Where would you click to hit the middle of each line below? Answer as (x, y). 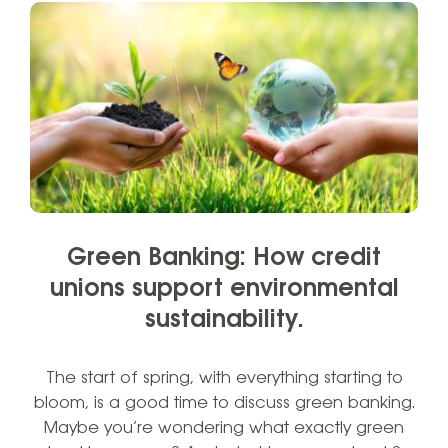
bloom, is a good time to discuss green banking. (224, 403)
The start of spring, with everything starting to (224, 378)
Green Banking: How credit (224, 258)
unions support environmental (224, 289)
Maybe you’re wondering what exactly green (224, 428)
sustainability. (224, 320)
